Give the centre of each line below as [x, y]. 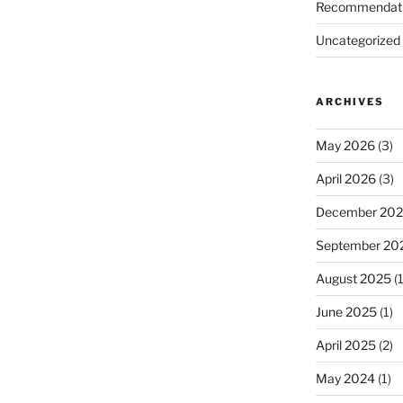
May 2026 [345, 145]
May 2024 [345, 378]
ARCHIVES [349, 101]
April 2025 [345, 345]
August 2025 [353, 278]
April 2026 [345, 178]
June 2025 [346, 311]
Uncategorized [358, 40]
